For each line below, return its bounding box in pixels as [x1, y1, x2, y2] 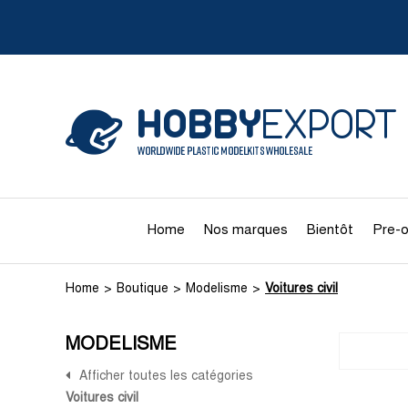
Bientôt [306, 224, 353, 237]
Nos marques [203, 224, 288, 237]
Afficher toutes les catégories [79, 371, 253, 382]
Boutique [117, 283, 168, 295]
